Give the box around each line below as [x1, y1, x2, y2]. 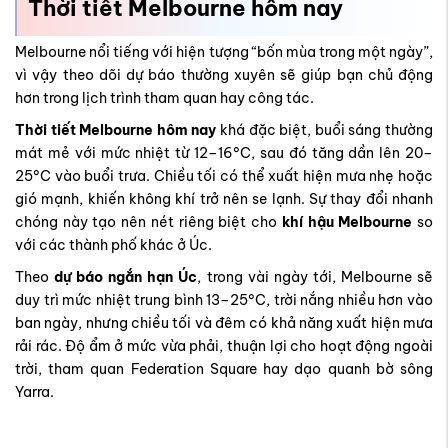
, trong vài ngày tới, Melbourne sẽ [197, 111, 434, 129]
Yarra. [15, 226, 54, 244]
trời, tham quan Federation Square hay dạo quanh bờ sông [15, 203, 433, 221]
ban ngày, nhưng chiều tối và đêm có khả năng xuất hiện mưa [15, 157, 433, 175]
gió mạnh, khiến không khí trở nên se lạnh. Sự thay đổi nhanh [15, 33, 433, 51]
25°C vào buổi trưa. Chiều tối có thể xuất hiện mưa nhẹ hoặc [15, 10, 433, 28]
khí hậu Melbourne [281, 56, 413, 74]
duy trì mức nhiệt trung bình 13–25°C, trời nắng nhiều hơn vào [15, 134, 433, 152]
